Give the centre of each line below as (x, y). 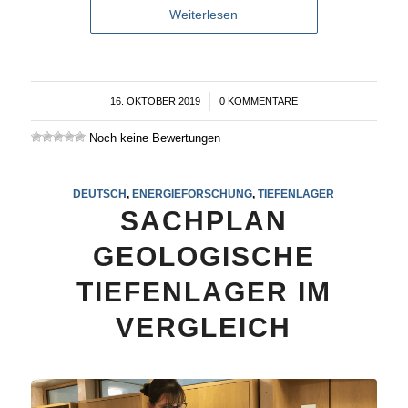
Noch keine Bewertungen (153, 138)
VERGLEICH (204, 327)
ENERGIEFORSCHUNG (193, 193)
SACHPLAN (204, 220)
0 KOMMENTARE (258, 101)
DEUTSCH (100, 193)
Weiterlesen (204, 14)
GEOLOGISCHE (204, 256)
